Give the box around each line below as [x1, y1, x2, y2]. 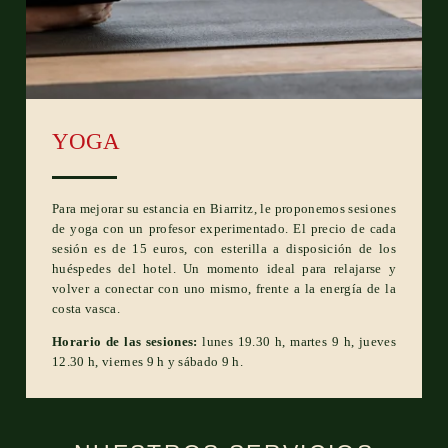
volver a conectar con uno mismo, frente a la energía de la [52, 280, 396, 296]
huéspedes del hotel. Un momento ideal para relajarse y [52, 260, 396, 276]
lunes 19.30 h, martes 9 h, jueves [197, 333, 396, 349]
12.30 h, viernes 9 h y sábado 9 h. [52, 353, 244, 369]
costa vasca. [52, 300, 120, 316]
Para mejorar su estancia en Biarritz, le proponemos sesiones [52, 200, 396, 216]
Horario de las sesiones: [52, 333, 198, 349]
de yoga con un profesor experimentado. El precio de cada [52, 220, 396, 236]
